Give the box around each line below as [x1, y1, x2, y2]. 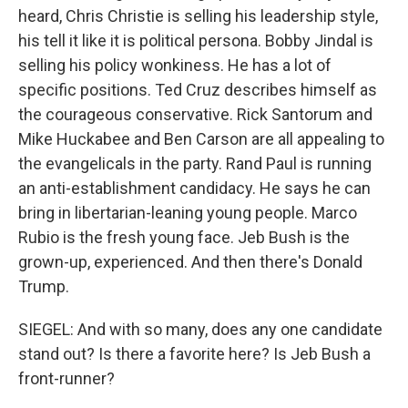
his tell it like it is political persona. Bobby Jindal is [18, 31, 373, 50]
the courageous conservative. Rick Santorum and [18, 105, 372, 124]
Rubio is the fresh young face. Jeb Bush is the [18, 228, 350, 247]
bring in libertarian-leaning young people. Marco [18, 203, 357, 222]
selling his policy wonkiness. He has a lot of [18, 56, 331, 75]
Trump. [18, 277, 69, 296]
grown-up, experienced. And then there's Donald [18, 252, 362, 271]
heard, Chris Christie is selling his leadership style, [18, 6, 378, 25]
